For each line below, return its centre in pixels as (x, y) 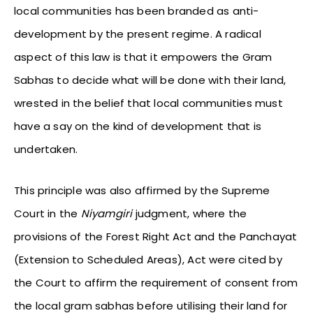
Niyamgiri (108, 213)
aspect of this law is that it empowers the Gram (143, 57)
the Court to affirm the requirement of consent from (156, 282)
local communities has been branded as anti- (137, 10)
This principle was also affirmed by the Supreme (142, 190)
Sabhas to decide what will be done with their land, (150, 80)
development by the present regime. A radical (138, 34)
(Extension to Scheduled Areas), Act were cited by (148, 259)
